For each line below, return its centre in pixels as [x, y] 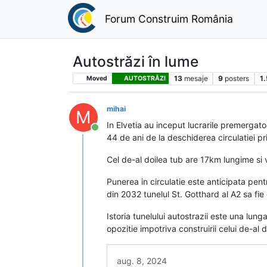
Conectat [115, 133]
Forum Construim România [169, 18]
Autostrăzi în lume [136, 61]
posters [237, 78]
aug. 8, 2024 [142, 260]
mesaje [196, 78]
